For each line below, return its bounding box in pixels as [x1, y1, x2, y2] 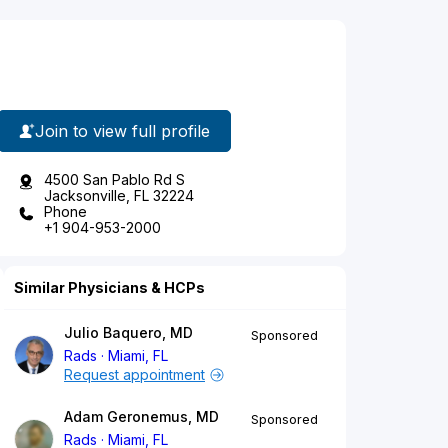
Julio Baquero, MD [64, 324, 193, 342]
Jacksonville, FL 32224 [44, 187, 194, 205]
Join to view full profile [35, 120, 210, 141]
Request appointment [64, 366, 205, 384]
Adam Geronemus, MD [64, 408, 219, 426]
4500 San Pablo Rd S [44, 171, 185, 189]
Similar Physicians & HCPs [14, 279, 205, 297]
